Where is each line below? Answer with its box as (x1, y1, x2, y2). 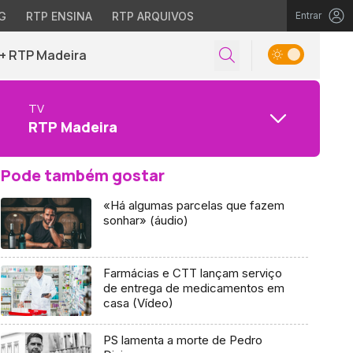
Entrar (295, 9, 321, 21)
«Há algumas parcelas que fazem (102, 198, 284, 213)
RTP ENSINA (25, 9, 92, 23)
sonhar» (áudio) (102, 213, 188, 228)
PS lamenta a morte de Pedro (102, 333, 262, 348)
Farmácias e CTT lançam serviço (102, 265, 282, 281)
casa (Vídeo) (102, 295, 173, 310)
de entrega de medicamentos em (102, 280, 284, 295)
